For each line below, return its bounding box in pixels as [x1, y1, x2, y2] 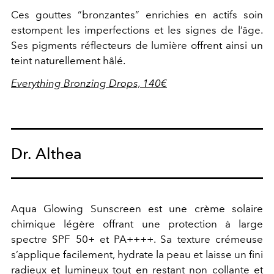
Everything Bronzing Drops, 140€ [11, 77, 167, 89]
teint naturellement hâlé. [11, 54, 125, 67]
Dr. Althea [11, 144, 83, 163]
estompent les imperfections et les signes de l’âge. [11, 24, 263, 36]
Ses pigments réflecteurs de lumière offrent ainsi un [11, 39, 263, 51]
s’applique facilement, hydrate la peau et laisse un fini [11, 248, 263, 261]
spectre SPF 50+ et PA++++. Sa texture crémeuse [11, 233, 263, 245]
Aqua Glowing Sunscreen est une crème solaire [11, 202, 263, 215]
